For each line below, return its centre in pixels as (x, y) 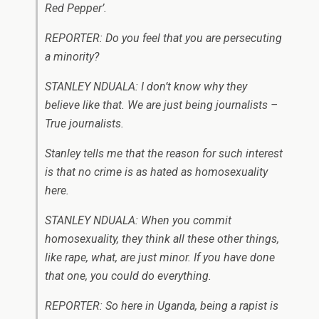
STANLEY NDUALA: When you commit (138, 221)
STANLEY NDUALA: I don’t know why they (146, 87)
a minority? (72, 57)
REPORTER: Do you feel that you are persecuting (163, 38)
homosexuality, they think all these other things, (162, 239)
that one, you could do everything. (128, 276)
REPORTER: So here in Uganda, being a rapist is (162, 306)
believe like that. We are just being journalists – (161, 105)
